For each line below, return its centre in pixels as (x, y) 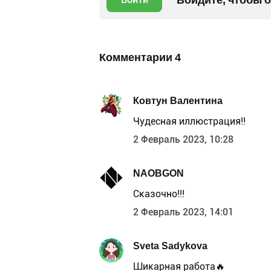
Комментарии (137, 57)
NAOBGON (158, 173)
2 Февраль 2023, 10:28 (183, 140)
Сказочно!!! (159, 194)
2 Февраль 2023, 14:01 (183, 212)
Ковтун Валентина (178, 100)
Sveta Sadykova (170, 246)
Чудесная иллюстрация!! (189, 122)
